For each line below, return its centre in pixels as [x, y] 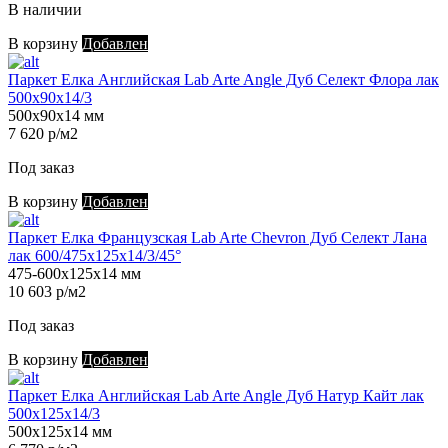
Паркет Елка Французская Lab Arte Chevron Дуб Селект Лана [217, 238]
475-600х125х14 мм [74, 274]
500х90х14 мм [56, 116]
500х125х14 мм [60, 432]
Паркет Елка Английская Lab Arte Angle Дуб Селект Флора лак [223, 80]
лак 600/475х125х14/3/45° [94, 256]
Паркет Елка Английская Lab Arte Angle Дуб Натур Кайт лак [216, 396]
